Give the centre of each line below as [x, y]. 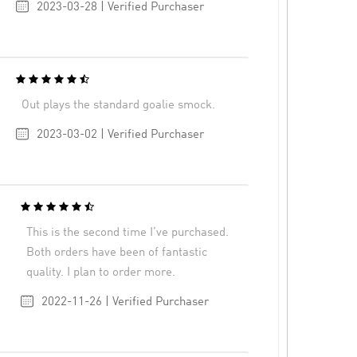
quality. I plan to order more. [101, 273]
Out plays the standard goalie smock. [119, 105]
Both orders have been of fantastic [117, 253]
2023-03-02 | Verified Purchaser [120, 135]
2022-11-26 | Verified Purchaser [125, 302]
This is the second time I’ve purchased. [128, 233]
